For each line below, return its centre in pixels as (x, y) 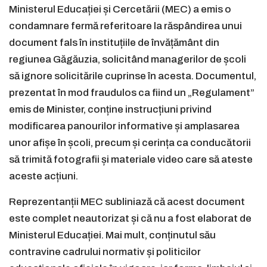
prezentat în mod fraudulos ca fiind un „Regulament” (132, 93)
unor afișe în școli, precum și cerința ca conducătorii (130, 143)
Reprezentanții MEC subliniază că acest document (127, 202)
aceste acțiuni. (44, 176)
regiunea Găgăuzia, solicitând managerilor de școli (128, 60)
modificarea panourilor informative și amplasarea (124, 126)
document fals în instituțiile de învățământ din (114, 43)
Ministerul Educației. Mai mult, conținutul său (112, 235)
